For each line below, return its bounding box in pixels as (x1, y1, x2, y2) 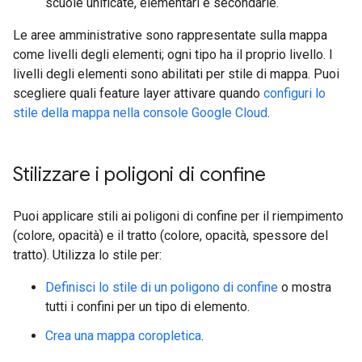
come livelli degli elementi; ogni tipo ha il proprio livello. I (13, 47, 333, 62)
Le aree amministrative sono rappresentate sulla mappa (13, 27, 327, 43)
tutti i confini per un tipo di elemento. (45, 299, 250, 314)
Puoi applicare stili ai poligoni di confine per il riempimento (13, 208, 343, 224)
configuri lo (263, 86, 326, 101)
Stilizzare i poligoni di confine (13, 162, 266, 187)
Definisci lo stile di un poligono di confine (45, 280, 278, 295)
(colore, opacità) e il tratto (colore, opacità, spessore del (13, 228, 328, 243)
